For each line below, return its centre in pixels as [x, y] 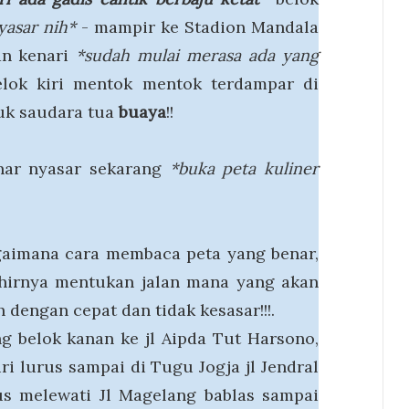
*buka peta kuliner [244, 168]
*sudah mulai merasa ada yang [198, 55]
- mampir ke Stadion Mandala [197, 27]
